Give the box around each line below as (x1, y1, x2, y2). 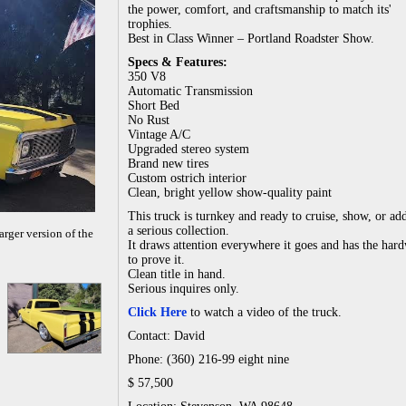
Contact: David (128, 329, 205, 343)
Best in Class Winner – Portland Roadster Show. (128, 32, 374, 45)
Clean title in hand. (128, 267, 226, 281)
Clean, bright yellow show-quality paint (128, 186, 332, 199)
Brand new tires (128, 157, 208, 170)
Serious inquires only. (128, 282, 239, 295)
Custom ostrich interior (128, 171, 246, 185)
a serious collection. (128, 224, 229, 237)
